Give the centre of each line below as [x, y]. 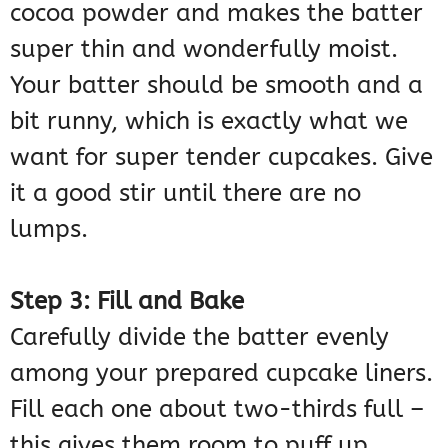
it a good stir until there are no [185, 192]
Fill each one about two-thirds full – [217, 408]
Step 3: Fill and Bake [127, 300]
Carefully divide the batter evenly [199, 336]
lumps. [49, 228]
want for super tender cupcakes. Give [221, 156]
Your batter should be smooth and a [216, 84]
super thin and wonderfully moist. [204, 48]
